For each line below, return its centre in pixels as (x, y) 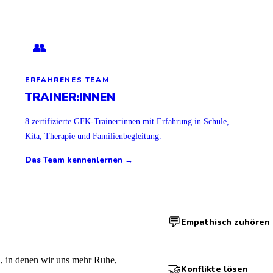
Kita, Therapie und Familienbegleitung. (94, 136)
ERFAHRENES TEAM (68, 80)
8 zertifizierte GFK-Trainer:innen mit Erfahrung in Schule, (127, 121)
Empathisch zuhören (226, 222)
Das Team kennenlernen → (79, 161)
